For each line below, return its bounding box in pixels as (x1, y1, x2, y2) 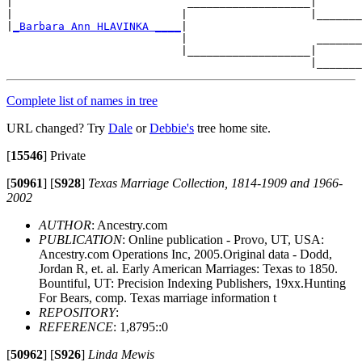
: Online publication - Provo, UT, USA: (122, 232, 324, 246)
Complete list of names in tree (6, 93, 158, 107)
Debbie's (149, 120, 194, 135)
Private (47, 148, 86, 162)
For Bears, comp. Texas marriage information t (39, 290, 276, 305)
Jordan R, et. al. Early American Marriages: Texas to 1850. (39, 261, 338, 276)
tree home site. (194, 120, 271, 135)
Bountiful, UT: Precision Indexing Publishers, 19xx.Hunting (39, 276, 346, 290)
